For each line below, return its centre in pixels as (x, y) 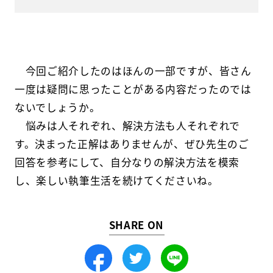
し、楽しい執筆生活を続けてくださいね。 (116, 180)
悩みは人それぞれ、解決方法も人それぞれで (127, 125)
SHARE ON (136, 225)
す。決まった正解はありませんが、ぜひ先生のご (132, 144)
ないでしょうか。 (57, 107)
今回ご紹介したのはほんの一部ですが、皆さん (133, 70)
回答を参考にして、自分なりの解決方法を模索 (127, 162)
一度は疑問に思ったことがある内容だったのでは (133, 89)
